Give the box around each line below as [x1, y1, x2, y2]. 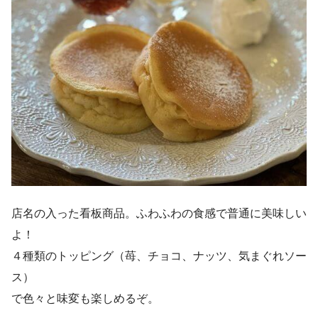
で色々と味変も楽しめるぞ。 [11, 292, 159, 305]
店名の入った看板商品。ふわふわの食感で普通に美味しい [11, 207, 307, 219]
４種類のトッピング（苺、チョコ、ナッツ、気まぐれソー [11, 249, 307, 262]
